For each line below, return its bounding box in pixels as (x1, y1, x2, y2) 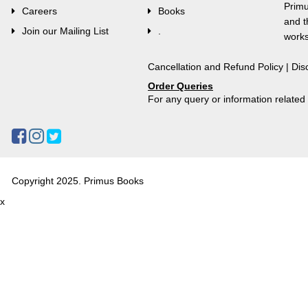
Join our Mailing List (22, 25, 109, 36)
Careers (22, 5, 57, 16)
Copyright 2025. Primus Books (12, 175, 144, 186)
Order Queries (148, 80, 213, 91)
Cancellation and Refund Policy (148, 61, 283, 72)
